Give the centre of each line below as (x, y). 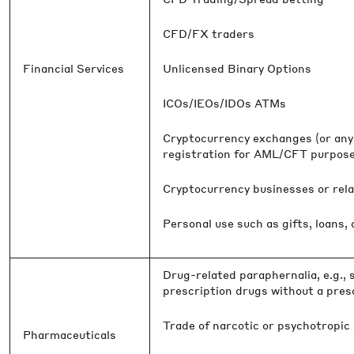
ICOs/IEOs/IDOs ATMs (224, 103)
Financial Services (73, 68)
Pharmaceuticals (70, 334)
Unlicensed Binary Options (237, 68)
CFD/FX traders (209, 33)
